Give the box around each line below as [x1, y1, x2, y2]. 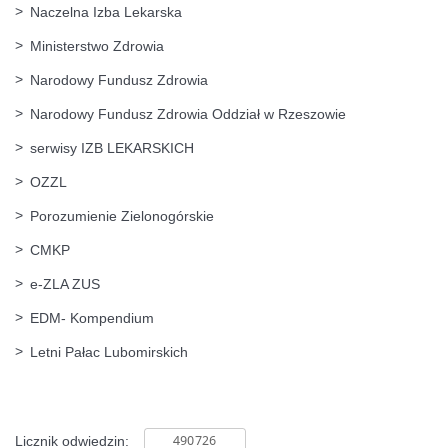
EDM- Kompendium [30, 309, 154, 326]
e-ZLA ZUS [30, 275, 100, 292]
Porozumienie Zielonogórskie [30, 207, 214, 224]
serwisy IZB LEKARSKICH [30, 139, 194, 156]
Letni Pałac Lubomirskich [30, 343, 188, 360]
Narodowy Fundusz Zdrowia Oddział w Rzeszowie [30, 105, 346, 122]
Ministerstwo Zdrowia [30, 37, 164, 54]
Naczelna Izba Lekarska [30, 3, 182, 20]
